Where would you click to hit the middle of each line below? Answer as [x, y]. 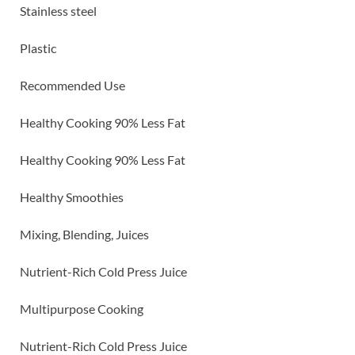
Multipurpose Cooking [82, 309]
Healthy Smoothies [72, 197]
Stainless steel [58, 11]
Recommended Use [73, 86]
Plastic [38, 48]
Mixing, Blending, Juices [84, 235]
